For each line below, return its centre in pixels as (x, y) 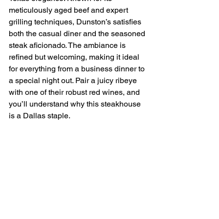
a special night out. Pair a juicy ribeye (74, 81)
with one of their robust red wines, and (75, 92)
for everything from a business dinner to (78, 69)
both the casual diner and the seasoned (78, 34)
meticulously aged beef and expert (69, 10)
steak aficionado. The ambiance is (68, 45)
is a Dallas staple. (40, 116)
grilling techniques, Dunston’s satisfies (76, 22)
